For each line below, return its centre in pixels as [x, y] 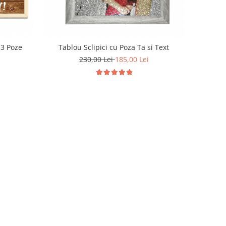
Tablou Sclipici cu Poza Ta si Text [114, 47]
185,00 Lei [132, 59]
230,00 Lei [97, 59]
